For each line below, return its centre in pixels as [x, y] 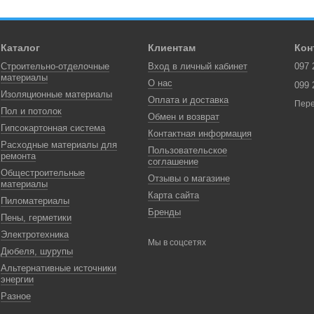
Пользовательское [187, 150]
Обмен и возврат [183, 117]
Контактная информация [199, 134]
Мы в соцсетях [177, 243]
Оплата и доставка [188, 100]
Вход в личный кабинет [197, 66]
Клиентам [171, 48]
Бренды [164, 212]
